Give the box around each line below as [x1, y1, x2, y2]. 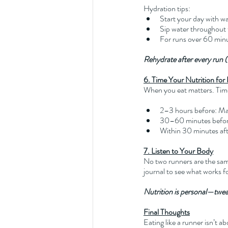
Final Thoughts [144, 206, 190, 218]
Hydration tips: [144, 2, 190, 14]
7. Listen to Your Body [144, 145, 213, 157]
